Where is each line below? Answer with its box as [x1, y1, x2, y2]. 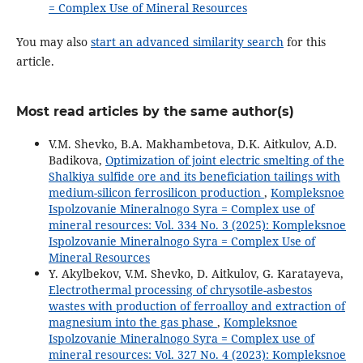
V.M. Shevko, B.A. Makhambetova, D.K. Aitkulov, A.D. [48, 135, 337, 152]
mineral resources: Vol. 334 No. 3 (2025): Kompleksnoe [48, 216, 346, 233]
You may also [15, 33, 91, 49]
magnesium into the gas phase [48, 314, 217, 330]
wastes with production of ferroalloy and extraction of [48, 297, 345, 314]
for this [283, 33, 326, 49]
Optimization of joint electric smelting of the [105, 152, 344, 168]
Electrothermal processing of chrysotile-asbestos [48, 281, 312, 297]
